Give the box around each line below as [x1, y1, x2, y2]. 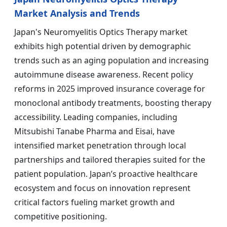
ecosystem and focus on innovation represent [14, 182, 191, 194]
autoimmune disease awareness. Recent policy [14, 69, 193, 81]
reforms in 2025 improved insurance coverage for [14, 83, 205, 95]
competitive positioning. [14, 211, 107, 222]
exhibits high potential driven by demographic [14, 41, 191, 52]
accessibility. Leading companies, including [14, 111, 177, 123]
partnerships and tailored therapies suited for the [14, 154, 205, 166]
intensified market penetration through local [14, 140, 186, 152]
